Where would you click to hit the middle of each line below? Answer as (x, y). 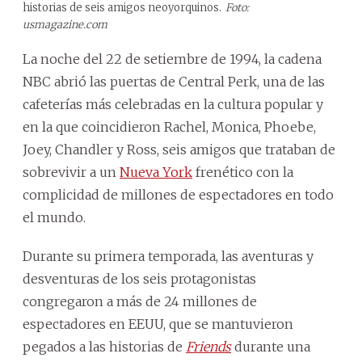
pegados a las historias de (104, 346)
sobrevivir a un (71, 172)
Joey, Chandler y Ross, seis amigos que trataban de (179, 149)
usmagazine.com (65, 24)
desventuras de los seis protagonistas (139, 278)
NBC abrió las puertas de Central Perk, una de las (174, 81)
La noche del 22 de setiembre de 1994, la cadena (172, 59)
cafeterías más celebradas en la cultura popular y (173, 104)
